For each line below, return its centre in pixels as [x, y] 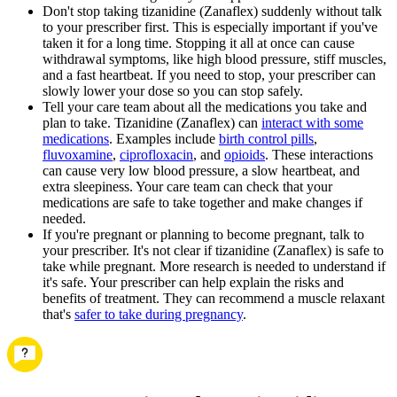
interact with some [312, 122]
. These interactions [319, 154]
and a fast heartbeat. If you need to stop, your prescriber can [209, 74]
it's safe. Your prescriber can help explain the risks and [193, 282]
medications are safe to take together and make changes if [202, 202]
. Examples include [164, 138]
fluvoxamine [78, 154]
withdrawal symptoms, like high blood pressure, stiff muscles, [214, 58]
